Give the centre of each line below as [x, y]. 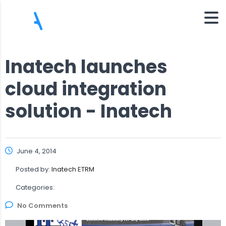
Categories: [35, 187]
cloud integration [86, 89]
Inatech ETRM [73, 169]
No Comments [42, 205]
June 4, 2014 [36, 151]
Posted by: [34, 169]
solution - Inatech [89, 111]
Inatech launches [86, 67]
